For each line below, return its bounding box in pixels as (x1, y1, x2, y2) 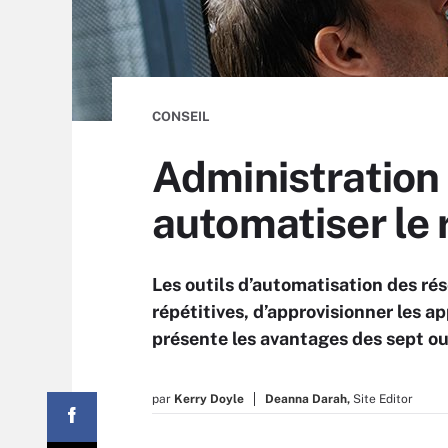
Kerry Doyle (174, 392, 244, 406)
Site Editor (353, 392, 413, 406)
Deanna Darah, (265, 392, 350, 406)
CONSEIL (152, 109, 210, 124)
